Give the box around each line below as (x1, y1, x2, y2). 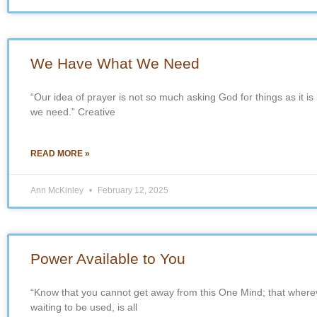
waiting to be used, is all (30, 301, 137, 313)
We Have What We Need (30, 54, 200, 71)
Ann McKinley (30, 185, 86, 195)
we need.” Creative (30, 105, 115, 117)
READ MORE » (30, 148, 90, 158)
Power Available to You (30, 250, 185, 267)
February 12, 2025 (96, 185, 168, 195)
